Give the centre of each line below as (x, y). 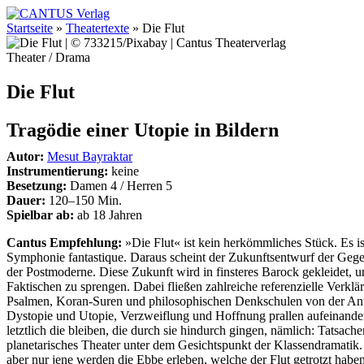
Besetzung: (37, 185)
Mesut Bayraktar (90, 156)
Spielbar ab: (40, 214)
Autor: (25, 156)
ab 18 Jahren (108, 214)
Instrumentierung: (57, 171)
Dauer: (26, 200)
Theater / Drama (48, 57)
